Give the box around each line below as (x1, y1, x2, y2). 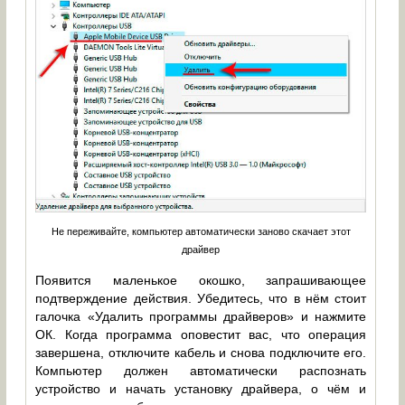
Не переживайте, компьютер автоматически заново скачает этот (51, 225, 351, 237)
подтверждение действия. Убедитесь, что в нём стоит (35, 290, 367, 306)
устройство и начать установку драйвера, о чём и (35, 381, 367, 396)
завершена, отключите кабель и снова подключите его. (35, 344, 367, 360)
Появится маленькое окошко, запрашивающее (35, 272, 367, 287)
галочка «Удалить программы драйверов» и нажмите (35, 308, 367, 324)
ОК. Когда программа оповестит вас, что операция (35, 326, 367, 342)
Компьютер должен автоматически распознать (35, 363, 367, 378)
